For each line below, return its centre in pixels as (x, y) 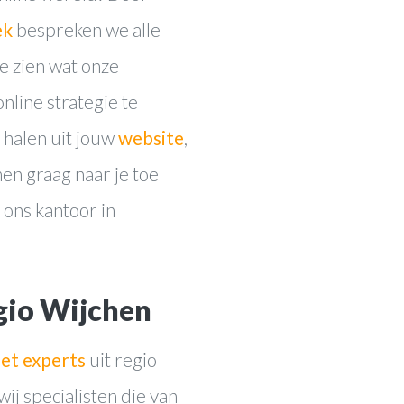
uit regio (121, 359)
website (151, 137)
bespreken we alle (87, 29)
